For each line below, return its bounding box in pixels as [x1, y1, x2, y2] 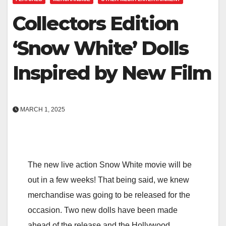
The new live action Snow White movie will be [28, 160, 192, 169]
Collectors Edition [13, 11, 178, 35]
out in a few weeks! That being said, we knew [28, 175, 189, 184]
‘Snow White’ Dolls [13, 36, 188, 60]
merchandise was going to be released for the [28, 190, 190, 199]
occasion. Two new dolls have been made [28, 205, 178, 214]
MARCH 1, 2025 [19, 105, 65, 113]
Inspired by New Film [13, 61, 212, 85]
